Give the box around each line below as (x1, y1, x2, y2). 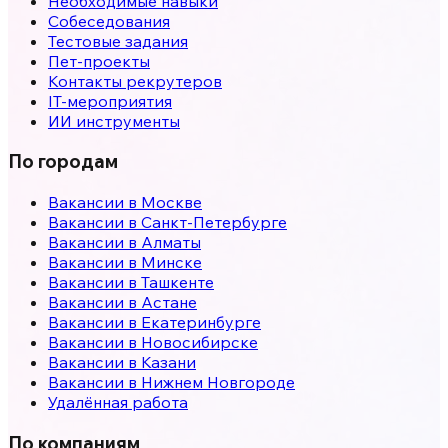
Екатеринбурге (141, 312, 261, 333)
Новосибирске (141, 332, 258, 353)
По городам (8, 149, 118, 174)
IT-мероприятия (48, 90, 172, 111)
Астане (141, 292, 197, 313)
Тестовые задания (48, 30, 188, 51)
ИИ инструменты (48, 110, 180, 131)
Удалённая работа (48, 392, 188, 413)
